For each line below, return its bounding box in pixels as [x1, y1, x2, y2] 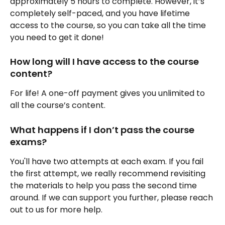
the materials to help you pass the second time [10, 179, 199, 191]
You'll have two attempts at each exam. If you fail [10, 155, 205, 167]
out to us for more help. [10, 203, 102, 215]
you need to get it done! [10, 31, 104, 43]
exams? [10, 135, 47, 148]
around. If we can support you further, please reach [10, 191, 215, 203]
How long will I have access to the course [10, 55, 201, 68]
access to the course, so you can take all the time [10, 19, 208, 31]
